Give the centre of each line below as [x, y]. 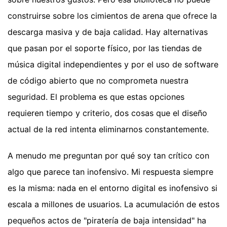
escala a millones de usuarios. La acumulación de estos [113, 204]
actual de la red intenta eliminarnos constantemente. [108, 129]
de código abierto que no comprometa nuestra [98, 81]
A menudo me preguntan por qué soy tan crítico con [108, 156]
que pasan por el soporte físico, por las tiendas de [105, 48]
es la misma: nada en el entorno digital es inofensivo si [112, 188]
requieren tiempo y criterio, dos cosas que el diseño [107, 113]
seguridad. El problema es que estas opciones [96, 97]
